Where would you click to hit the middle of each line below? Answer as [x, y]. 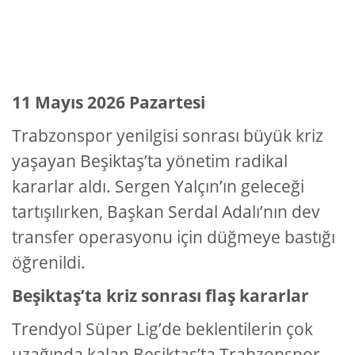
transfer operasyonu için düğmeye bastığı [174, 237]
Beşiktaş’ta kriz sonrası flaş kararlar [160, 296]
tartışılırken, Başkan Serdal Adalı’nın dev [166, 212]
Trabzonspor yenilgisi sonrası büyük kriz [168, 136]
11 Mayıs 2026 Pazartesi [109, 103]
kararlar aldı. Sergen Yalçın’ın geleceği [158, 187]
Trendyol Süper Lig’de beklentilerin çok [162, 329]
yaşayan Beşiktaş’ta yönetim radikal [150, 161]
